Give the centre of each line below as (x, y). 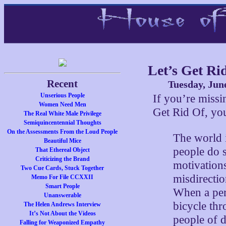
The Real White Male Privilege (62, 114)
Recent (63, 84)
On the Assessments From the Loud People (63, 132)
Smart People (62, 186)
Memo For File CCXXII (63, 177)
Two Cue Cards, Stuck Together (63, 168)
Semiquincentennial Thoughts (62, 123)
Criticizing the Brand (62, 159)
